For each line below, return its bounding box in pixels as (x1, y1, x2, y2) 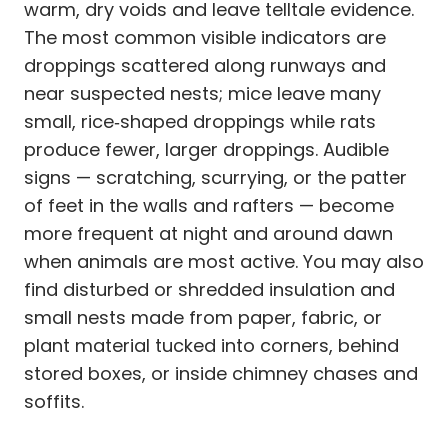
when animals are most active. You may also (24, 248, 424, 274)
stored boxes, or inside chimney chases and (24, 360, 418, 386)
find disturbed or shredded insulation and (24, 276, 395, 302)
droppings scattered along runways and (24, 52, 386, 78)
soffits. (24, 388, 84, 414)
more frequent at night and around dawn (24, 220, 393, 246)
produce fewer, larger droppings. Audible (24, 136, 389, 162)
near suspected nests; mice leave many (24, 80, 381, 106)
